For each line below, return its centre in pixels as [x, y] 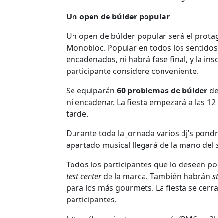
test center [84, 176]
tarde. [77, 114]
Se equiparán [91, 90]
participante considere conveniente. [132, 71]
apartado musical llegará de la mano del [141, 145]
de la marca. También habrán [157, 176]
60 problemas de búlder [162, 90]
